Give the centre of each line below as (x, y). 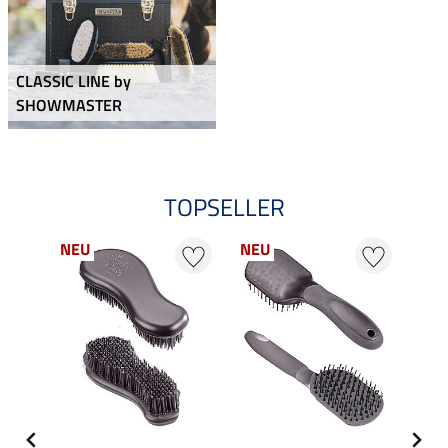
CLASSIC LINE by (73, 81)
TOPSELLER (224, 207)
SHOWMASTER (69, 105)
